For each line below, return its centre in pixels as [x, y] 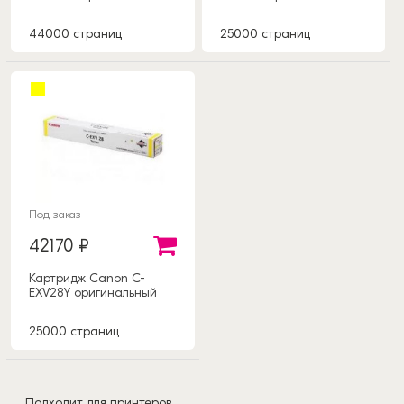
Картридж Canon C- [87, 279]
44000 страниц [75, 33]
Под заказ [55, 215]
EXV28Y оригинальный [93, 293]
